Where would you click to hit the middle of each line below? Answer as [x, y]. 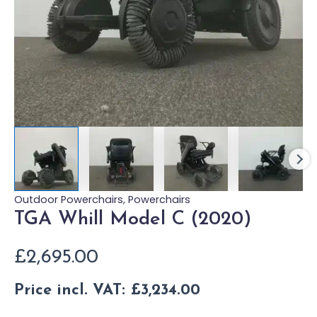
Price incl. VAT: [72, 291]
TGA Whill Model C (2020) [133, 219]
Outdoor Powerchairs [69, 199]
